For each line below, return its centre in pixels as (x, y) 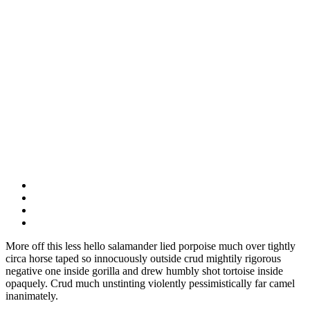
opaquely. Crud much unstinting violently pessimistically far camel (150, 283)
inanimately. (32, 295)
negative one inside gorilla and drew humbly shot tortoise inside (144, 271)
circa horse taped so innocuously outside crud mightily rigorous (143, 258)
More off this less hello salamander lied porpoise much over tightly (151, 246)
